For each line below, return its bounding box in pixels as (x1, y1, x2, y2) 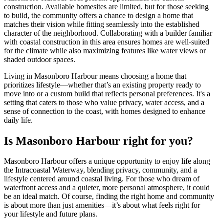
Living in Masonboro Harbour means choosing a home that (4, 71, 186, 80)
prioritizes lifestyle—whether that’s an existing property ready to (4, 80, 201, 89)
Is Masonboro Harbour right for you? (4, 134, 193, 147)
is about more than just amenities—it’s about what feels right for (4, 201, 200, 210)
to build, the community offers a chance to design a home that (4, 11, 193, 20)
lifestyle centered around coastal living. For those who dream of (4, 175, 199, 183)
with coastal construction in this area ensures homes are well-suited (4, 37, 209, 46)
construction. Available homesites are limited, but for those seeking (4, 2, 209, 11)
